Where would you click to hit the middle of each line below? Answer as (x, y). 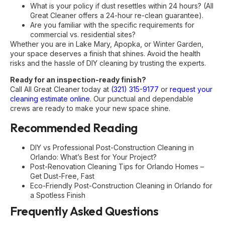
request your (191, 89)
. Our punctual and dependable (142, 99)
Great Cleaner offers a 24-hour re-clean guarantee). (117, 15)
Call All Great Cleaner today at (61, 89)
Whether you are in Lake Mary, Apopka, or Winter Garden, (107, 44)
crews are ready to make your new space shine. (90, 108)
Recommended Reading (74, 127)
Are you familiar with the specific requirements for (112, 25)
